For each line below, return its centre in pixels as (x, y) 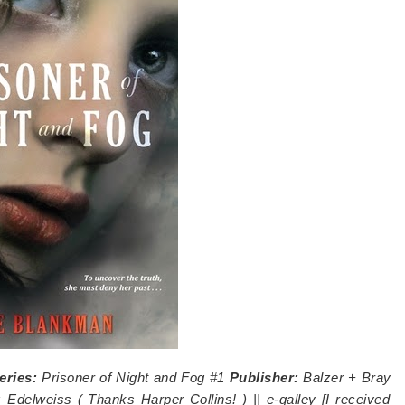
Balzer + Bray (347, 377)
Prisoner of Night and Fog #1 (133, 377)
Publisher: (264, 377)
